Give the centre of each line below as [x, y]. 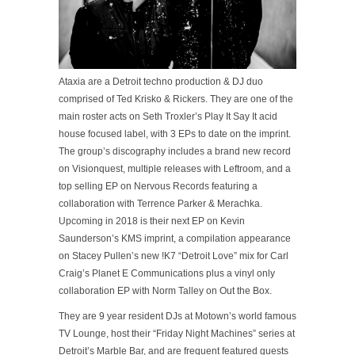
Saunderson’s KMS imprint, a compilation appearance [175, 238]
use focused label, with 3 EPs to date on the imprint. [180, 134]
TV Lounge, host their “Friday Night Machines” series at [177, 333]
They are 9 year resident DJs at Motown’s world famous [177, 316]
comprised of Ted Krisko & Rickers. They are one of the [176, 99]
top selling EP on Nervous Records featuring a [158, 186]
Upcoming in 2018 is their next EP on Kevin [152, 221]
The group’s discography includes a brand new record [175, 151]
